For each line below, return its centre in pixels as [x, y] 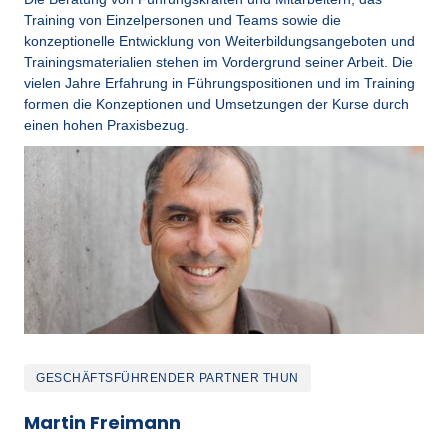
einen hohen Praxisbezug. [106, 124]
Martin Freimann [102, 422]
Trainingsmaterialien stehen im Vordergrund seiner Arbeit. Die [218, 61]
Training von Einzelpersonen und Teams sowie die [182, 19]
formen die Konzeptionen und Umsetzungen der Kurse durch [216, 103]
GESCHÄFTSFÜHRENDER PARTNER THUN [167, 377]
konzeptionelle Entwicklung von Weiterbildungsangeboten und [219, 40]
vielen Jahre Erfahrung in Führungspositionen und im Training [219, 82]
